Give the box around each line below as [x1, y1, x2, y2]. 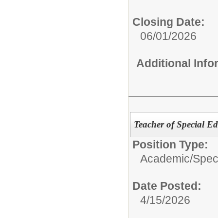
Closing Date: [132, 15, 205, 28]
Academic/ [140, 152, 193, 165]
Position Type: [132, 138, 208, 151]
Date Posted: [132, 179, 201, 192]
